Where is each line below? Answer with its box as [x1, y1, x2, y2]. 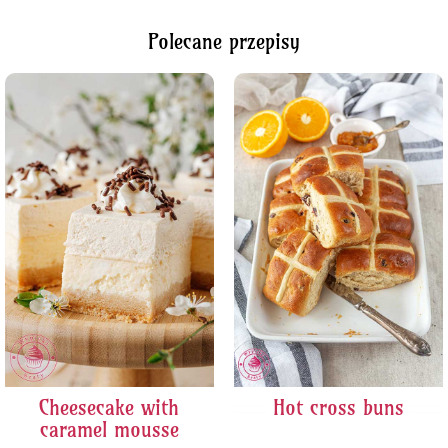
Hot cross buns [273, 394, 405, 420]
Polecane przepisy [148, 29, 300, 55]
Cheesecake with [39, 394, 180, 420]
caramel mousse [39, 416, 179, 442]
